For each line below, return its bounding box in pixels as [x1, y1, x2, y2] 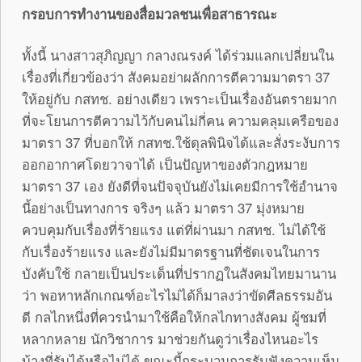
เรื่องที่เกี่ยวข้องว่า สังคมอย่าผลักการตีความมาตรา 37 [22, 67, 330, 87]
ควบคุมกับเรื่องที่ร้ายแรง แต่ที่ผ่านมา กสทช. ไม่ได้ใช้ [22, 220, 326, 240]
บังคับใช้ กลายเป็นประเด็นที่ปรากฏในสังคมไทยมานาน [22, 263, 336, 284]
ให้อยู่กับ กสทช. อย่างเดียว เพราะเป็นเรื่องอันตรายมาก [22, 89, 337, 109]
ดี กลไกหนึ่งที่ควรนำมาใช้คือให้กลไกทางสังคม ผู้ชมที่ [22, 307, 326, 327]
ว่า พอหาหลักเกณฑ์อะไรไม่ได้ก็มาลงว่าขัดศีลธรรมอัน [22, 285, 332, 305]
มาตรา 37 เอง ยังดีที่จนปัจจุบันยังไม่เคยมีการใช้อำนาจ [22, 176, 338, 196]
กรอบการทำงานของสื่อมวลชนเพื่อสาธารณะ [22, 4, 277, 24]
